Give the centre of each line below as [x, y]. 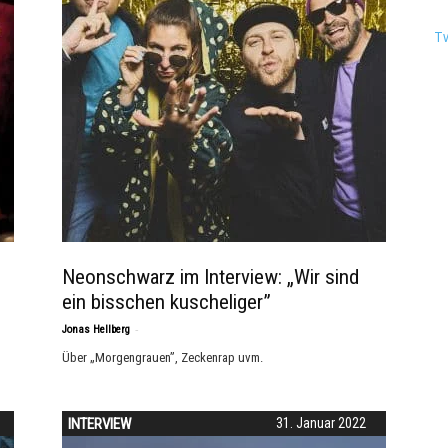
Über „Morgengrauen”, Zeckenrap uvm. [162, 357]
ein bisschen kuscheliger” [166, 302]
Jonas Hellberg [96, 329]
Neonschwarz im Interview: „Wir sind [210, 277]
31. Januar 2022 [321, 423]
